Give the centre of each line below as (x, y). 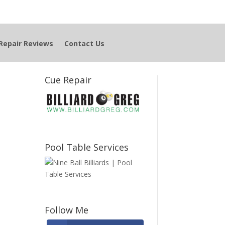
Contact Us (84, 43)
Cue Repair (68, 80)
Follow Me (67, 210)
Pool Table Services (87, 147)
